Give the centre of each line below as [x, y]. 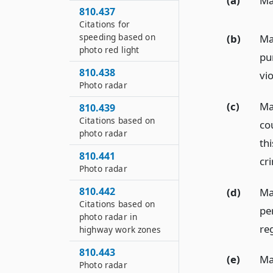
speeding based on [117, 37]
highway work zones [120, 229]
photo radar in [108, 217]
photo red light [109, 50]
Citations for [105, 24]
